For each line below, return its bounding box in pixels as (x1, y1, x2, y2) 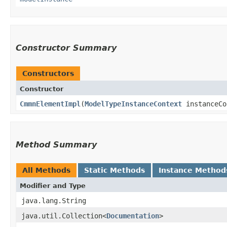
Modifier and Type (20, 181, 86, 190)
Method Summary (16, 139, 97, 149)
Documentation (106, 211, 159, 220)
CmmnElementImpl (20, 99, 81, 108)
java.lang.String (21, 196, 86, 205)
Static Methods (84, 166, 145, 174)
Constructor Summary (16, 43, 117, 53)
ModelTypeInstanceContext (85, 99, 182, 108)
